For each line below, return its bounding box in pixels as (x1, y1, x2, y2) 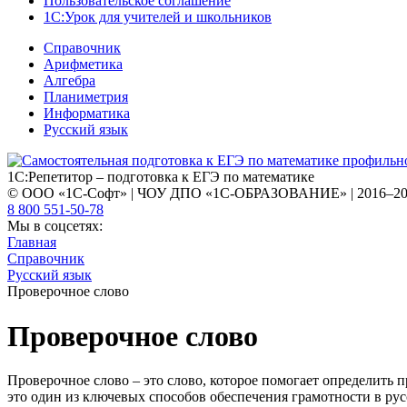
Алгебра (44, 73, 95, 89)
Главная (7, 234, 56, 251)
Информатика (44, 105, 130, 122)
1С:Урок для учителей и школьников (44, 9, 272, 25)
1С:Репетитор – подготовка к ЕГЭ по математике (7, 169, 314, 185)
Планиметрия (44, 89, 128, 105)
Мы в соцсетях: (7, 218, 103, 234)
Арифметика (44, 56, 123, 73)
